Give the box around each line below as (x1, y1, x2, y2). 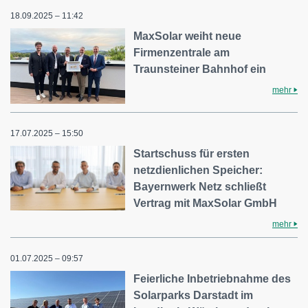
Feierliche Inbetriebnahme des (133, 272, 291, 285)
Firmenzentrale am (133, 47, 230, 59)
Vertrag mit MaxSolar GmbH (133, 197, 278, 209)
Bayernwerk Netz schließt (133, 180, 267, 192)
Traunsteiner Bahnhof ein (133, 63, 267, 76)
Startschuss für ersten (133, 147, 250, 159)
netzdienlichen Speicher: (133, 164, 263, 176)
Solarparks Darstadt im (133, 289, 254, 301)
